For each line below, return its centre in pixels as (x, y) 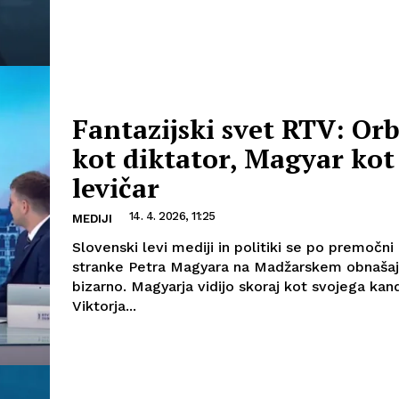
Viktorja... (104, 305)
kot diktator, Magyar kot (233, 158)
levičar (116, 187)
